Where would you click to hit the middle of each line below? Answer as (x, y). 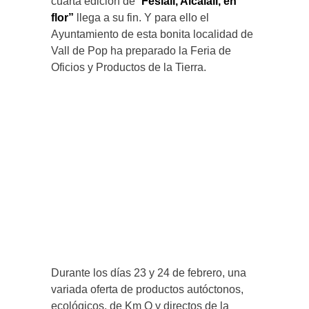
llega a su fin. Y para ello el (141, 18)
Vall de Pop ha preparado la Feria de (141, 51)
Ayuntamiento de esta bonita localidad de (152, 34)
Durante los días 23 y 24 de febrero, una (149, 273)
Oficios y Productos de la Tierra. (129, 68)
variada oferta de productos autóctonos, (147, 290)
